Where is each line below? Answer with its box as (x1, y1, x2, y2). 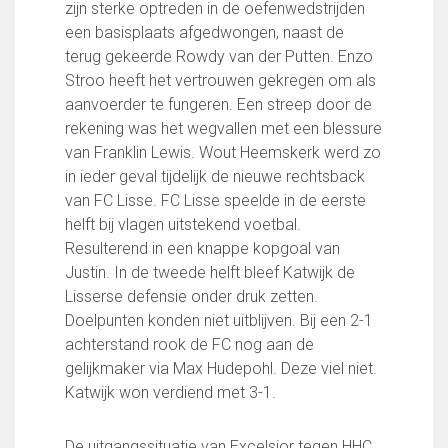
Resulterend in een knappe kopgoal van (65, 239, 340, 258)
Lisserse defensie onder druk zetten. (65, 287, 318, 306)
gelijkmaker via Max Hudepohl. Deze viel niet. (65, 359, 377, 378)
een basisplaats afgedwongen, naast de (65, 23, 344, 42)
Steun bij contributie (15, 224, 153, 243)
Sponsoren (15, 98, 91, 117)
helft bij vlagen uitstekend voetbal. (65, 215, 301, 234)
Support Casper (15, 248, 124, 267)
